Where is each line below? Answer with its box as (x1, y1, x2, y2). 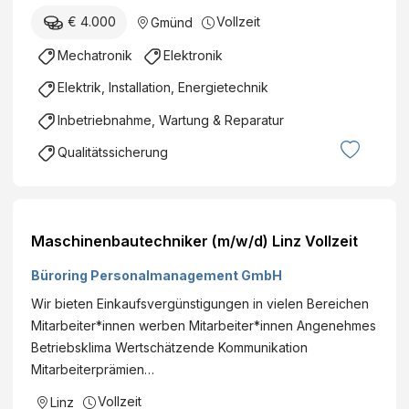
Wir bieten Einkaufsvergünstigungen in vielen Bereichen (31, 295, 369, 311)
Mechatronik (58, 47, 132, 64)
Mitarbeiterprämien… (31, 361, 154, 377)
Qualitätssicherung (58, 143, 168, 160)
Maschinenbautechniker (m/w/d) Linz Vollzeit (31, 231, 358, 250)
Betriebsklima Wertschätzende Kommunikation (31, 339, 308, 355)
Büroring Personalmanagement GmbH (31, 267, 282, 283)
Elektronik (163, 47, 223, 64)
